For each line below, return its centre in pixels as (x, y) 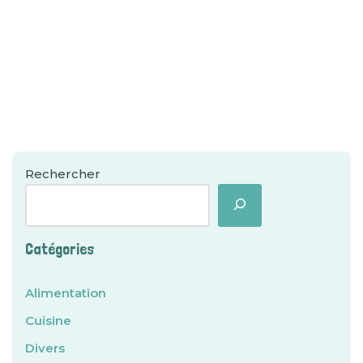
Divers (45, 348)
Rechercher (63, 174)
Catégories (60, 249)
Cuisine (48, 320)
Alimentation (66, 293)
